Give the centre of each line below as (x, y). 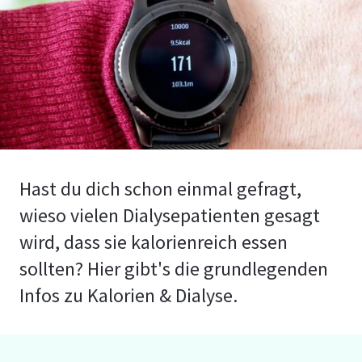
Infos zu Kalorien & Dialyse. (128, 295)
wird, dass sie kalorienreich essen (154, 242)
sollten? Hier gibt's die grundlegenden (174, 269)
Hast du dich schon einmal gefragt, (160, 189)
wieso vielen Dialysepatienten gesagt (170, 215)
